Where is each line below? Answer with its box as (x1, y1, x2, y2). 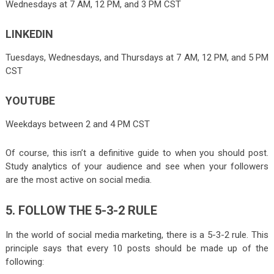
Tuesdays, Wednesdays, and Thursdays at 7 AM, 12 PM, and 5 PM (5, 51, 269, 63)
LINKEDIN (5, 27, 53, 40)
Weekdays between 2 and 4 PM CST (5, 118, 150, 130)
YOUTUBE (5, 94, 55, 107)
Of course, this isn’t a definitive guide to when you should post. (5, 147, 269, 158)
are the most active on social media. (5, 174, 152, 185)
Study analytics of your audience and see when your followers (5, 160, 269, 172)
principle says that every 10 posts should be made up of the (5, 242, 269, 254)
